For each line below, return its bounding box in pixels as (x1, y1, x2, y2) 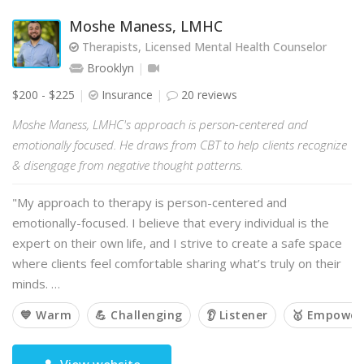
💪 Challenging (95, 307, 183, 323)
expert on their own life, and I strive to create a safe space (12, 235, 342, 251)
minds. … (12, 275, 60, 292)
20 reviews (178, 87, 237, 102)
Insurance (98, 87, 156, 102)
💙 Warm (20, 307, 71, 323)
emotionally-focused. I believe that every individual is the (12, 214, 329, 231)
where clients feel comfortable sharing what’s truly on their (12, 255, 341, 271)
